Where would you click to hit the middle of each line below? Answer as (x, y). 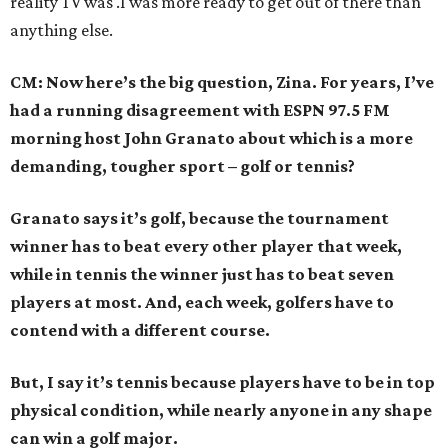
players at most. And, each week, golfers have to (202, 302)
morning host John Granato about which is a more (211, 138)
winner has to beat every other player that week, (206, 246)
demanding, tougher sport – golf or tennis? (182, 166)
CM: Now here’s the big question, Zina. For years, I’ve (222, 82)
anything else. (61, 30)
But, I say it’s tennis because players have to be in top (222, 382)
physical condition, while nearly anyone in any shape (221, 410)
